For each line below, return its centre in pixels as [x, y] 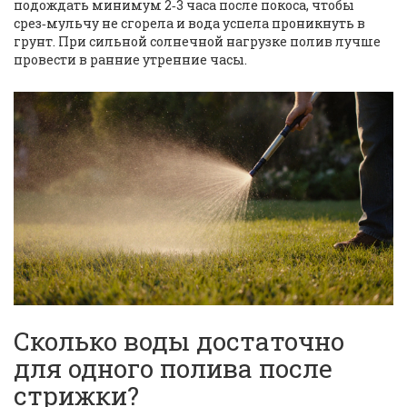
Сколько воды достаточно [179, 342]
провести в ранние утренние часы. [130, 60]
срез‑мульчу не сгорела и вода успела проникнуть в [189, 24]
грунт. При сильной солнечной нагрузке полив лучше [197, 42]
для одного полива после [173, 369]
